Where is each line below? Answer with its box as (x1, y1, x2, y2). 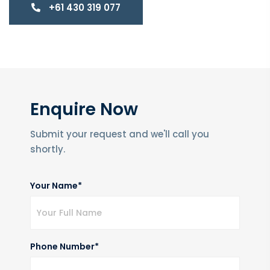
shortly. (30, 142, 65, 155)
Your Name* (30, 179, 82, 192)
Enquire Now (30, 96, 138, 121)
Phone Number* (30, 240, 99, 253)
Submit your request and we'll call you (30, 127, 209, 140)
